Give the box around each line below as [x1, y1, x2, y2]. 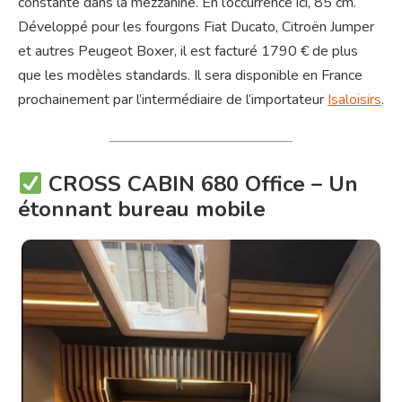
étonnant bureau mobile [18, 195, 266, 224]
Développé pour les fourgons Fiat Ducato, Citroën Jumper [18, 17, 374, 38]
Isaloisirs [328, 90, 381, 110]
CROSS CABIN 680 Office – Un [42, 170, 359, 199]
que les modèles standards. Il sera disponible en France [18, 66, 363, 86]
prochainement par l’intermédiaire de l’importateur [18, 90, 328, 110]
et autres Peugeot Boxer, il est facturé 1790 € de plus [18, 41, 358, 62]
